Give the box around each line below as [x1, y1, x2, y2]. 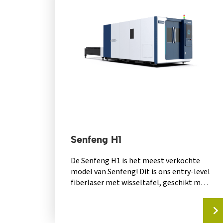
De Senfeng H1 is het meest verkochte [70, 155, 200, 166]
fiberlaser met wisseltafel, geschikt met [70, 177, 208, 188]
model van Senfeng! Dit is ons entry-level [70, 166, 210, 177]
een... [70, 188, 88, 199]
